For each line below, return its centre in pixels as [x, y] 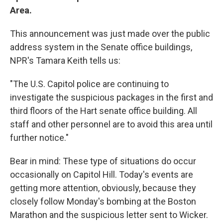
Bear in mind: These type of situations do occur [103, 161]
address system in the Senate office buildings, [101, 47]
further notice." [39, 138]
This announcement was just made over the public [110, 34]
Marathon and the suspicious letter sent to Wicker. [109, 215]
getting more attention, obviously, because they [103, 188]
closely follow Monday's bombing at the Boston [103, 202]
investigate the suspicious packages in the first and [111, 98]
